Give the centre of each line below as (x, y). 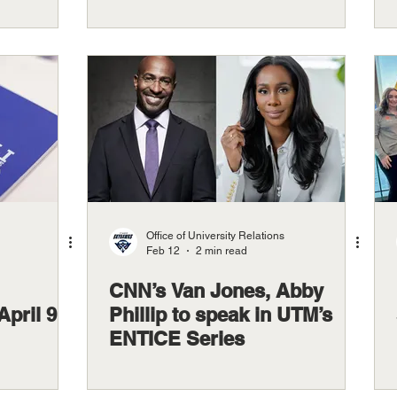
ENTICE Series (177, 339)
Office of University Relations (215, 236)
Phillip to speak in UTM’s (221, 315)
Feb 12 (163, 250)
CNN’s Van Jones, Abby (216, 291)
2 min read (222, 250)
